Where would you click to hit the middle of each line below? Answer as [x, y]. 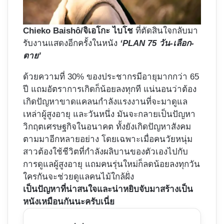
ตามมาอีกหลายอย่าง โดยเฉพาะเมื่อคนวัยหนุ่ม [108, 139]
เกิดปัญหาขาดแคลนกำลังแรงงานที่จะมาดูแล [105, 102]
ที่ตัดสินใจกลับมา [165, 31]
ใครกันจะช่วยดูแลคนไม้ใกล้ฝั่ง [78, 177]
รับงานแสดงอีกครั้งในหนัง [71, 43]
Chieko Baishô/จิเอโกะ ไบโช [78, 31]
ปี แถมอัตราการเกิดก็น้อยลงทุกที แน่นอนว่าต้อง [110, 89]
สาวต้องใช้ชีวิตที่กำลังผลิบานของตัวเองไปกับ [105, 152]
